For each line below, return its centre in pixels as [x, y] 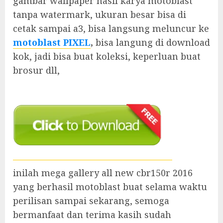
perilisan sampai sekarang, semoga [91, 200]
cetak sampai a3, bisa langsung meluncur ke [111, 28]
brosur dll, [36, 70]
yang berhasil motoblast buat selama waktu [110, 186]
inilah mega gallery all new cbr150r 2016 [103, 172]
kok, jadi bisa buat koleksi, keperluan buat [107, 56]
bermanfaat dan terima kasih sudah [92, 214]
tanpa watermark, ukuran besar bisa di [100, 14]
